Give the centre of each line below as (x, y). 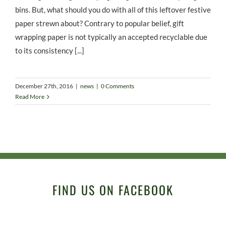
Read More (30, 97)
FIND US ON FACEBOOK (113, 190)
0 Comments (118, 86)
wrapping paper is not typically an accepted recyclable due (111, 37)
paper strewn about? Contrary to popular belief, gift (100, 23)
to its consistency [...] (50, 51)
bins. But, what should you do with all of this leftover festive (113, 10)
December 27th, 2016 (44, 86)
